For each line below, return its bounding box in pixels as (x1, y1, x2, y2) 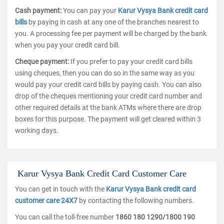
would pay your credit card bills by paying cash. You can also (15, 80, 201, 88)
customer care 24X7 (15, 196, 79, 204)
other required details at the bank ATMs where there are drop (15, 103, 201, 111)
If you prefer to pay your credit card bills (70, 57, 192, 65)
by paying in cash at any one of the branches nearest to (28, 18, 199, 26)
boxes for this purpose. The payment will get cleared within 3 (15, 115, 201, 123)
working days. (15, 126, 58, 134)
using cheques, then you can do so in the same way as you (15, 69, 194, 77)
